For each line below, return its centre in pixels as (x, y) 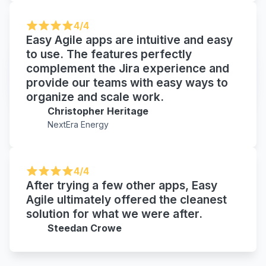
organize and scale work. (95, 97)
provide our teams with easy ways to (127, 83)
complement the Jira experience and (128, 69)
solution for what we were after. (114, 214)
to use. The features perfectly (109, 54)
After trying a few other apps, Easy (122, 186)
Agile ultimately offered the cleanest (126, 200)
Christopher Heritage (98, 111)
